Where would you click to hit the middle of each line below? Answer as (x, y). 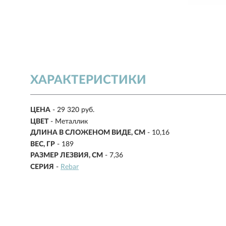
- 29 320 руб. (73, 110)
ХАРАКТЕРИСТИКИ (88, 80)
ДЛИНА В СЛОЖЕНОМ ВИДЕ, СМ (88, 133)
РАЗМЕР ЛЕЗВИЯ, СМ (67, 156)
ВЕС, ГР (43, 144)
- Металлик (69, 121)
